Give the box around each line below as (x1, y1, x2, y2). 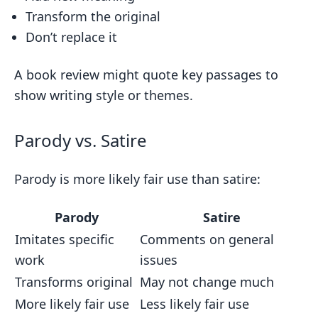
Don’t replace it (26, 28, 117, 45)
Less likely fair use (140, 295, 249, 312)
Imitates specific (15, 231, 114, 248)
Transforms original (15, 273, 133, 290)
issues (140, 251, 177, 268)
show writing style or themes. (14, 87, 193, 104)
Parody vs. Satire (14, 128, 147, 152)
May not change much (140, 273, 274, 290)
